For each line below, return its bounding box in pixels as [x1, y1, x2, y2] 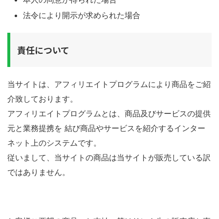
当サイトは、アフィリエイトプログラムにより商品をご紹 [7, 79, 211, 89]
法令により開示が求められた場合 [23, 10, 140, 20]
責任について [17, 44, 69, 56]
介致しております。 [7, 94, 78, 104]
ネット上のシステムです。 [7, 138, 101, 148]
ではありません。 [7, 167, 70, 177]
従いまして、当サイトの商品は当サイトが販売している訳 [7, 153, 211, 162]
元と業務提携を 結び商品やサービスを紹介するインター [7, 123, 205, 133]
